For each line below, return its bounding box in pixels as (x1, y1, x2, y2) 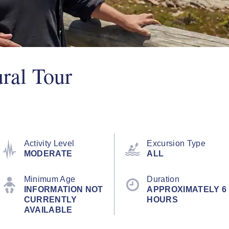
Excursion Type (147, 139, 205, 148)
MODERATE (24, 149, 73, 158)
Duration (147, 175, 179, 184)
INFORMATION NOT (24, 185, 103, 194)
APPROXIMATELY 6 (147, 185, 227, 194)
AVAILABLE (24, 205, 73, 214)
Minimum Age (24, 175, 76, 184)
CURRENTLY (24, 195, 77, 204)
